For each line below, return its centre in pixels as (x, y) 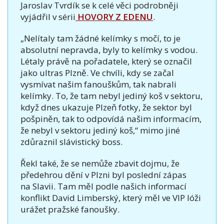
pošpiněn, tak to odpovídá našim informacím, (111, 118)
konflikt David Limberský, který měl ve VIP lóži (111, 197)
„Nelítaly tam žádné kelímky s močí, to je (100, 38)
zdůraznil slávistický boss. (71, 141)
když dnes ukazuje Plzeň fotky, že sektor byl (106, 107)
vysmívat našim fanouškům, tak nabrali (98, 84)
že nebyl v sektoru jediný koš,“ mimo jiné (100, 130)
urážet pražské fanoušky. (70, 209)
